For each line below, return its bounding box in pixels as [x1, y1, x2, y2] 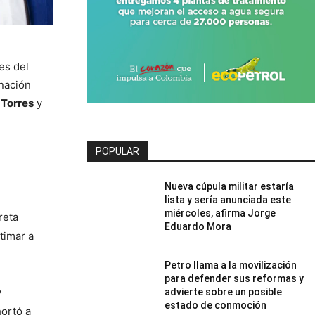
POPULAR [96, 145, 139, 157]
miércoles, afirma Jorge [165, 207, 276, 219]
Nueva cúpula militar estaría [165, 180, 295, 192]
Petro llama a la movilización [165, 259, 297, 271]
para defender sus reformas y [165, 272, 304, 284]
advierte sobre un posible [165, 285, 283, 297]
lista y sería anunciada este [165, 193, 292, 205]
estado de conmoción [165, 299, 267, 311]
